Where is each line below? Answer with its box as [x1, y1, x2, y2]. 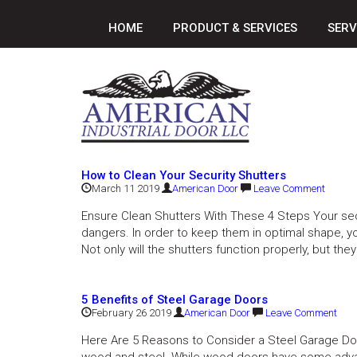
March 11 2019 [92, 182, 159, 194]
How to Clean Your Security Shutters [81, 168, 286, 182]
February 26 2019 [92, 307, 171, 319]
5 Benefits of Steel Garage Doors [81, 292, 268, 307]
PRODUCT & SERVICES [173, 21, 297, 35]
